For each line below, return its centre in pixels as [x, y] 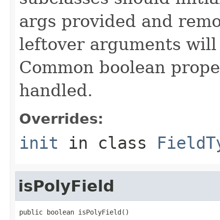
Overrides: [61, 119]
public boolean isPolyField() [74, 212]
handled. [56, 90]
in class [108, 143]
